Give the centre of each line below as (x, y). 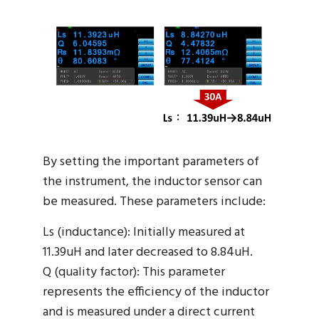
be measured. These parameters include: (154, 202)
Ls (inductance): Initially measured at (144, 233)
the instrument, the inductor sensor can (152, 182)
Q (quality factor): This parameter (134, 273)
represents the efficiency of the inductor (156, 293)
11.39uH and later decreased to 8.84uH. (148, 253)
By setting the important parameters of (151, 162)
